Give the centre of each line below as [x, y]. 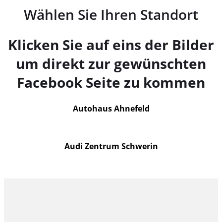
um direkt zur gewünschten [111, 64]
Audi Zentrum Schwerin [111, 146]
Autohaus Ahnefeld [111, 109]
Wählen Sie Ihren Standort [111, 14]
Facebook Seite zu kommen [111, 83]
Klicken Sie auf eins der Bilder [111, 45]
